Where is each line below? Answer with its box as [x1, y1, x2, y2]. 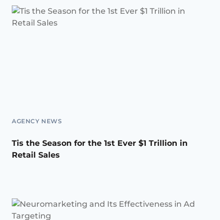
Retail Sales [12, 150, 60, 160]
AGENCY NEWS [12, 117, 62, 125]
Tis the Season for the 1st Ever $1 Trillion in [12, 138, 188, 148]
